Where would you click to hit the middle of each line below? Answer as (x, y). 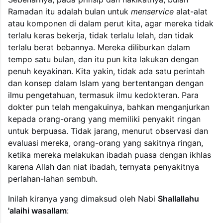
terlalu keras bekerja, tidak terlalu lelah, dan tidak (101, 35)
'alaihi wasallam (37, 210)
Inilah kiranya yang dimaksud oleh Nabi (83, 198)
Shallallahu (178, 198)
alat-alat (191, 11)
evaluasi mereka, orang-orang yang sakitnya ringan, (106, 143)
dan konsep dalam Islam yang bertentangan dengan (106, 83)
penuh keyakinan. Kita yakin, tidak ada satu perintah (106, 71)
